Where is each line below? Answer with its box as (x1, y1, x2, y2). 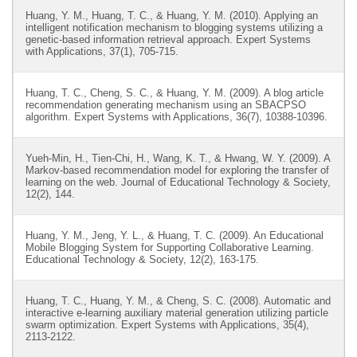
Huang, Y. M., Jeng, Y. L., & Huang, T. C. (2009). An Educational (25, 229, 324, 241)
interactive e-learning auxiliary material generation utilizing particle (25, 307, 328, 319)
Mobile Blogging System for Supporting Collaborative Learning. (25, 241, 314, 253)
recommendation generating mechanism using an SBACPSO (25, 99, 306, 111)
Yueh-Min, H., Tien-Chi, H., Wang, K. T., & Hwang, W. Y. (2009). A (25, 152, 331, 164)
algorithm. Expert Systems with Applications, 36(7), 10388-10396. (25, 111, 328, 123)
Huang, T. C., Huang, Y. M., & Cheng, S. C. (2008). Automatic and (25, 295, 331, 307)
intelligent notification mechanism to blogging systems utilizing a (25, 22, 323, 33)
